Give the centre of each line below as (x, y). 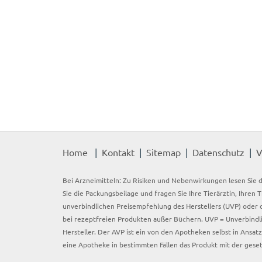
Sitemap (163, 152)
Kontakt (118, 152)
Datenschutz (218, 152)
